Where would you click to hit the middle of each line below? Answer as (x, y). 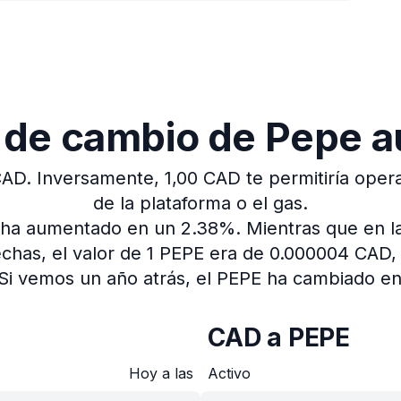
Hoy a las (161, 373)
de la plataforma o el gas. (200, 203)
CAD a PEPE (279, 337)
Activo (229, 373)
